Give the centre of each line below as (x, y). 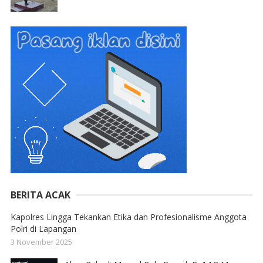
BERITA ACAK (40, 195)
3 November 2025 (41, 242)
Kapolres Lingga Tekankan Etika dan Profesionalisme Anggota (128, 217)
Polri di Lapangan (43, 228)
